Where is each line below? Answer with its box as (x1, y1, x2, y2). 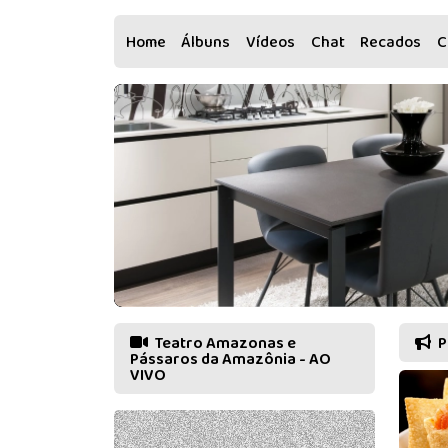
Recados (360, 30, 422, 56)
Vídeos (245, 30, 295, 56)
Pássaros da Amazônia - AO (130, 346, 331, 372)
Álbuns (181, 30, 231, 56)
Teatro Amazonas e (152, 330, 296, 356)
